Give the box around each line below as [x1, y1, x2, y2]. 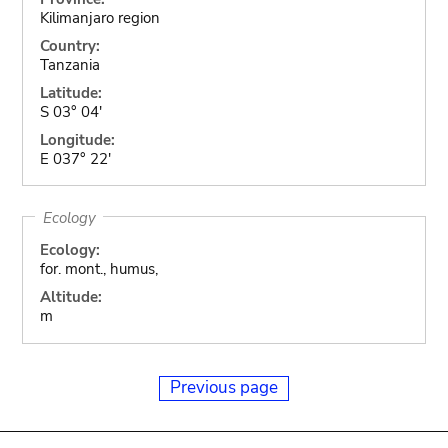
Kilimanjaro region [39, 7, 160, 28]
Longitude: [39, 129, 115, 150]
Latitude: [39, 82, 102, 103]
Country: [39, 35, 100, 56]
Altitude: [39, 287, 102, 307]
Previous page [170, 375, 278, 399]
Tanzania [39, 54, 100, 75]
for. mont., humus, [39, 259, 158, 279]
